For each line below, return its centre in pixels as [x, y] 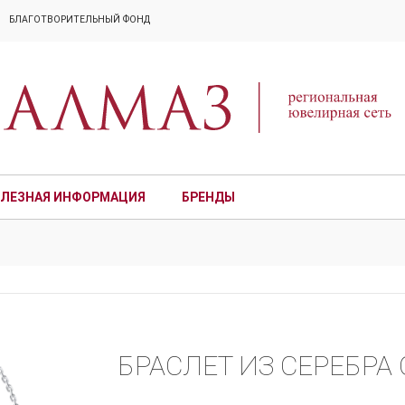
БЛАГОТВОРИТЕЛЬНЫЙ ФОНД [79, 19]
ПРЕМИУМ [302, 197]
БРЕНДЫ [208, 197]
